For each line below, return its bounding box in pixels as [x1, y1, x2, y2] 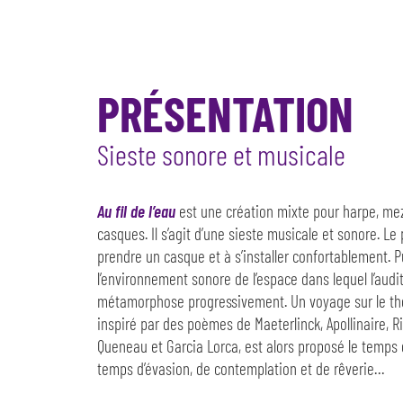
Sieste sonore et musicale [96, 136, 345, 171]
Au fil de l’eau [96, 200, 175, 221]
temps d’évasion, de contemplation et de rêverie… [96, 357, 384, 379]
